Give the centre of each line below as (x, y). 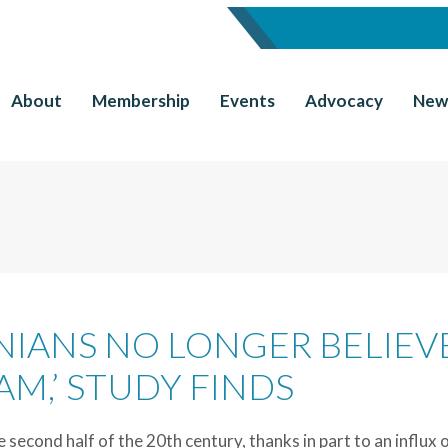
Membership (141, 100)
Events (247, 100)
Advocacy (344, 100)
